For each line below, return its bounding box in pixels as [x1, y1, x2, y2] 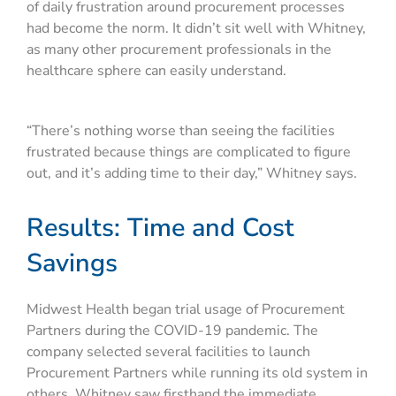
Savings [27, 246, 118, 281]
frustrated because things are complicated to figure [27, 142, 351, 163]
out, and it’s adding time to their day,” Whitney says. [27, 164, 361, 184]
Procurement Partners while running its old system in [27, 363, 368, 384]
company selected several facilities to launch [27, 342, 310, 362]
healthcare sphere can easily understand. [27, 61, 290, 81]
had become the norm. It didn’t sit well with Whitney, [27, 19, 366, 39]
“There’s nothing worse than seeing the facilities [27, 121, 335, 141]
